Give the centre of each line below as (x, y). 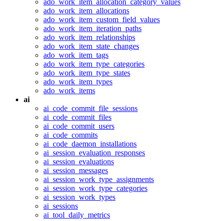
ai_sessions (61, 206)
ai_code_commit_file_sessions (91, 108)
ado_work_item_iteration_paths (92, 28)
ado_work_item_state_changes (91, 46)
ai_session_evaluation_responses (94, 153)
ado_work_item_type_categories (94, 64)
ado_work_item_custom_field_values (102, 19)
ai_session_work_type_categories (95, 188)
